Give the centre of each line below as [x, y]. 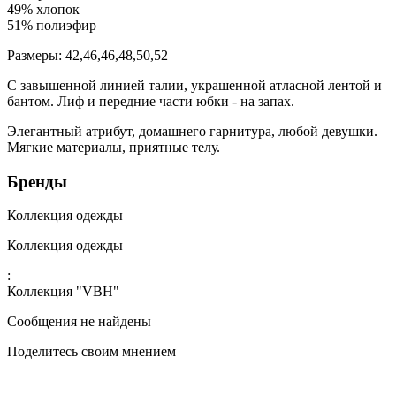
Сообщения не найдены [79, 322]
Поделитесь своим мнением [91, 352]
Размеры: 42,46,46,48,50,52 [88, 55]
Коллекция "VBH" [63, 292]
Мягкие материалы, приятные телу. [114, 147]
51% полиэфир [52, 25]
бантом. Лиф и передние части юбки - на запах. [151, 101]
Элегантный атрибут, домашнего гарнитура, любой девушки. [192, 131]
